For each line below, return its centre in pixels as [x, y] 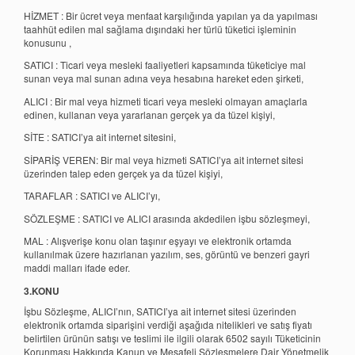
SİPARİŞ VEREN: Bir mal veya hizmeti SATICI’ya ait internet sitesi [164, 159]
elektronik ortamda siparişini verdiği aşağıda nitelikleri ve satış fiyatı [168, 324]
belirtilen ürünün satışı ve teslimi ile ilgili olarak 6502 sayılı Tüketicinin [172, 338]
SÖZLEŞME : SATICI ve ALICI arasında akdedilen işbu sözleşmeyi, [167, 218]
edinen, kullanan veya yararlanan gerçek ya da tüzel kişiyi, [149, 114]
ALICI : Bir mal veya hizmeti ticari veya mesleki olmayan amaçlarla [166, 101]
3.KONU [42, 290]
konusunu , [48, 42]
